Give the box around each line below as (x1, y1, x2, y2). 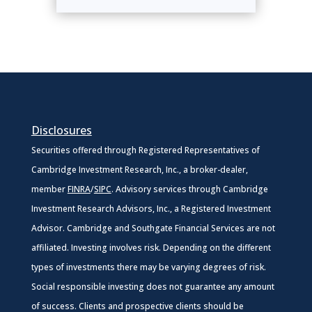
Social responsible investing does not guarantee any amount (31, 280, 274, 292)
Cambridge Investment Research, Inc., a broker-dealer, (31, 163, 248, 175)
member (31, 182, 68, 195)
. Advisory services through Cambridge (111, 182, 268, 195)
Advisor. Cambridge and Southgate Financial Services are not (31, 221, 275, 234)
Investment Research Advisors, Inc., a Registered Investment (31, 202, 271, 214)
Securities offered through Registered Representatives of (31, 143, 260, 156)
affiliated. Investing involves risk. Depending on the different (31, 241, 271, 253)
